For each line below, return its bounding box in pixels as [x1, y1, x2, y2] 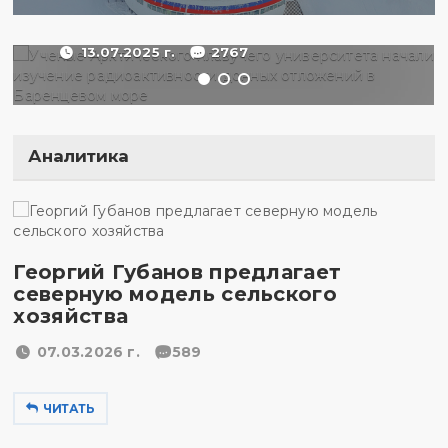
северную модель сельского [13, 282, 337, 306]
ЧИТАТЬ [43, 401, 95, 416]
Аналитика [28, 146, 129, 166]
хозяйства [13, 304, 129, 328]
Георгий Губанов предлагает [13, 260, 342, 284]
